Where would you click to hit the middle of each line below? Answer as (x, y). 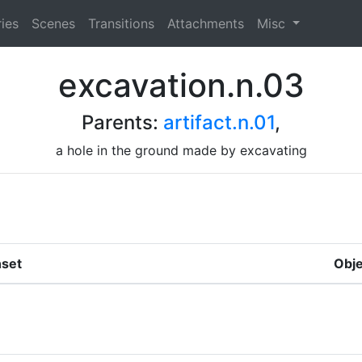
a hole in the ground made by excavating (181, 150)
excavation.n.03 (181, 85)
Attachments (205, 23)
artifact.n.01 (219, 122)
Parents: (122, 122)
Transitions (121, 23)
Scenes (53, 23)
